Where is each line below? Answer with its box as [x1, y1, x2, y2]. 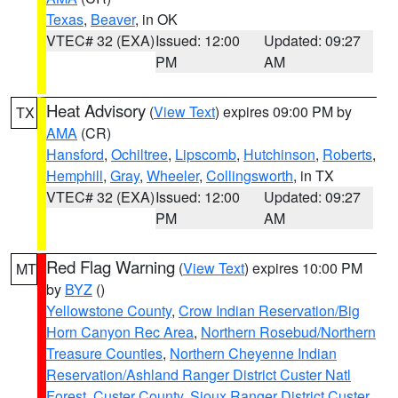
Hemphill [46, 165, 103, 186]
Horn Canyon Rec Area [46, 322, 194, 342]
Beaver [91, 9, 135, 29]
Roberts [322, 144, 372, 164]
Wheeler [147, 165, 199, 186]
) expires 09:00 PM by [215, 101, 352, 122]
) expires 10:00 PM [244, 258, 362, 278]
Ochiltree [111, 144, 168, 164]
